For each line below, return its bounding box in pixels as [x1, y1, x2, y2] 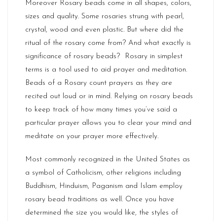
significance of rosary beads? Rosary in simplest [25, 53, 183, 61]
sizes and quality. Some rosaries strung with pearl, [25, 13, 184, 21]
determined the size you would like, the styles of [25, 209, 178, 217]
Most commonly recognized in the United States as [25, 156, 190, 164]
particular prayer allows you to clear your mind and [25, 119, 191, 127]
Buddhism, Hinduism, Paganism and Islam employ [25, 183, 183, 190]
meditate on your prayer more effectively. [25, 133, 158, 141]
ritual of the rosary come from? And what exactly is [25, 39, 191, 47]
